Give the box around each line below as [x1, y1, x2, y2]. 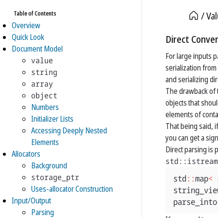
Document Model [12, 43, 63, 54]
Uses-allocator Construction [31, 183, 113, 194]
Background [31, 160, 67, 171]
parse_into [173, 196, 217, 207]
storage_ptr [31, 172, 79, 182]
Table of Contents [14, 9, 56, 18]
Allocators [12, 148, 40, 159]
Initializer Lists [31, 113, 73, 124]
